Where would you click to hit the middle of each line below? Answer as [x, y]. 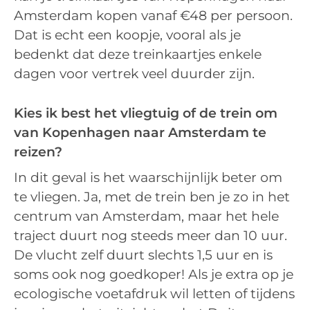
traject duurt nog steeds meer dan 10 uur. [151, 236]
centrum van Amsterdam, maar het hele [146, 217]
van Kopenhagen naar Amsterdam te [140, 132]
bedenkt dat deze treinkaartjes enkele [138, 55]
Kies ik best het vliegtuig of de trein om [146, 113]
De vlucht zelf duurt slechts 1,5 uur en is [143, 255]
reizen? [38, 152]
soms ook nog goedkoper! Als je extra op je [154, 275]
